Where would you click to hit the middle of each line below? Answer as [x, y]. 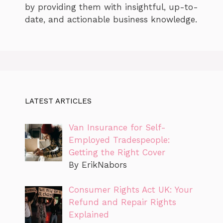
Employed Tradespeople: [119, 140]
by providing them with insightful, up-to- [111, 7]
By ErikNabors [98, 165]
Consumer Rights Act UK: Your [130, 190]
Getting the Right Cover [117, 152]
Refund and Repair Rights [122, 202]
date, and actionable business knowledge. [111, 19]
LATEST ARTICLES [58, 101]
